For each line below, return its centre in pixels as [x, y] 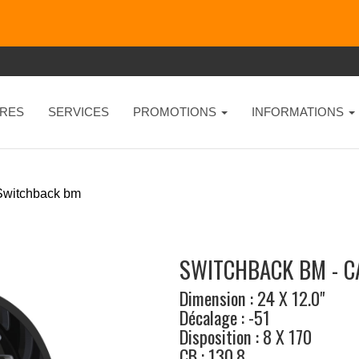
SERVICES [78, 112]
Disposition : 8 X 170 [245, 336]
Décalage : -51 [224, 317]
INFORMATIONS [299, 112]
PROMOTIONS [176, 112]
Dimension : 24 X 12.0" [252, 298]
